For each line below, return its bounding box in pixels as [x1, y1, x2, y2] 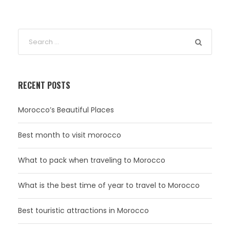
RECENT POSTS [18, 79, 70, 92]
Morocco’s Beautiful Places [18, 105, 114, 116]
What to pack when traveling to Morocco [18, 155, 165, 166]
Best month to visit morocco [18, 130, 121, 141]
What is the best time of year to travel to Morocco [18, 180, 200, 191]
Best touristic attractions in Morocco [18, 205, 149, 216]
